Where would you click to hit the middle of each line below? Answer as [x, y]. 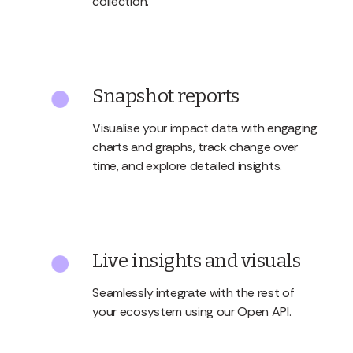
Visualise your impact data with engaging [205, 128]
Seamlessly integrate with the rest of [193, 293]
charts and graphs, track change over [195, 147]
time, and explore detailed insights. [187, 166]
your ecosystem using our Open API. [192, 312]
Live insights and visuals [197, 261]
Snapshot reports [166, 97]
